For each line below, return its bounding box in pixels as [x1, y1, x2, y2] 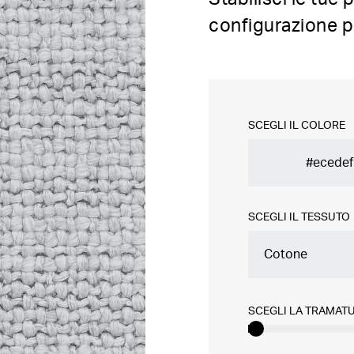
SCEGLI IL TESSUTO [248, 212, 350, 223]
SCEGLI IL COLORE [248, 120, 345, 131]
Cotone [264, 248, 307, 261]
